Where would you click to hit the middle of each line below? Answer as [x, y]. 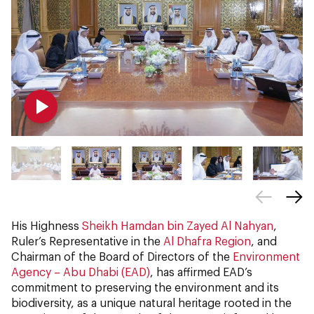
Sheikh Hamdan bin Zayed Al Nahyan [178, 226]
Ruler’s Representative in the [87, 241]
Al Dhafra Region [207, 241]
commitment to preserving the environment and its [145, 287]
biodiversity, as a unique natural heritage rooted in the [151, 303]
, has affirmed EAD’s [201, 272]
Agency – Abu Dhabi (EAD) [81, 272]
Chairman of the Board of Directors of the [122, 257]
